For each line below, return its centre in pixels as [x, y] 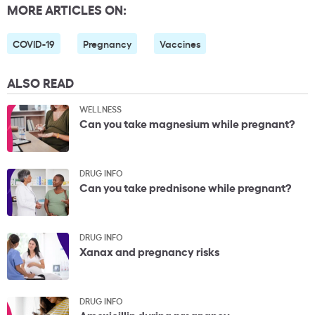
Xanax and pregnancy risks [149, 251]
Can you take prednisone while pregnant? [185, 187]
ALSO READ [40, 82]
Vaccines [180, 44]
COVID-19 [34, 44]
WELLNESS [101, 109]
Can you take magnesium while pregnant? [187, 123]
